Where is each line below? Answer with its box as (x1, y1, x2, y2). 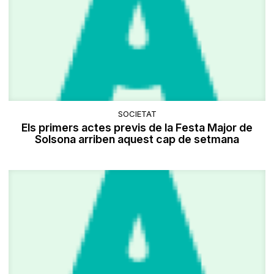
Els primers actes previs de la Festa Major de (21, 121, 253, 135)
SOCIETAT (117, 109, 157, 119)
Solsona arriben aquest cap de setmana (35, 133, 239, 146)
